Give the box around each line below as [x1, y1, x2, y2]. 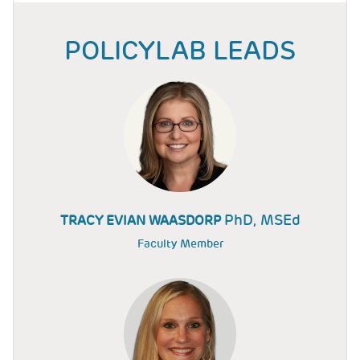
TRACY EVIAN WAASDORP [59, 212, 224, 229]
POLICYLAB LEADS [64, 34, 296, 67]
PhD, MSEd [223, 211, 301, 229]
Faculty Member [137, 236, 223, 251]
